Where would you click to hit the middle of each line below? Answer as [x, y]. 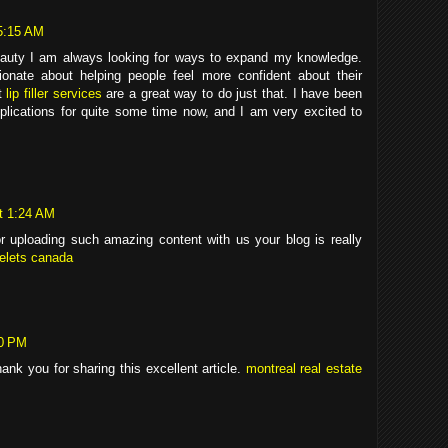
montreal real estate [304, 368]
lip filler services [54, 94]
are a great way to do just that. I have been [232, 94]
